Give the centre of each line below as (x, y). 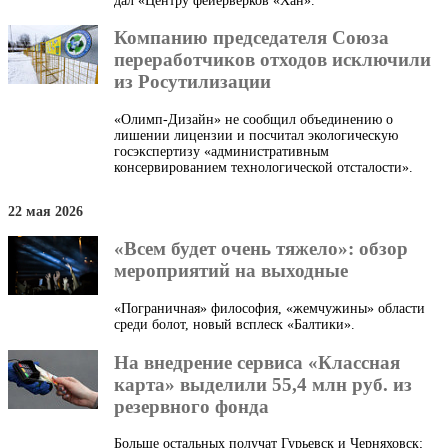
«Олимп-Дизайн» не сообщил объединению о (253, 119)
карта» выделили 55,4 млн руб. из (263, 384)
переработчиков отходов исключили (272, 60)
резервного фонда (191, 406)
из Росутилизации (192, 82)
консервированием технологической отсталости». (263, 167)
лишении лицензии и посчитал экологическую (256, 135)
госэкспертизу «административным (221, 151)
